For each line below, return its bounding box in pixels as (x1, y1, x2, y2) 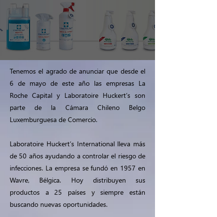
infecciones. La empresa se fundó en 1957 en (10, 163, 145, 172)
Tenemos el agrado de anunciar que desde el (10, 66, 145, 76)
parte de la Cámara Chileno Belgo (10, 103, 145, 112)
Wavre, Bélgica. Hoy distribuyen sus (10, 175, 145, 185)
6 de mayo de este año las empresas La (10, 78, 145, 88)
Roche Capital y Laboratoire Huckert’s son (10, 91, 145, 100)
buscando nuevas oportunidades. (10, 200, 108, 209)
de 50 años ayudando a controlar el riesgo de (10, 151, 145, 160)
